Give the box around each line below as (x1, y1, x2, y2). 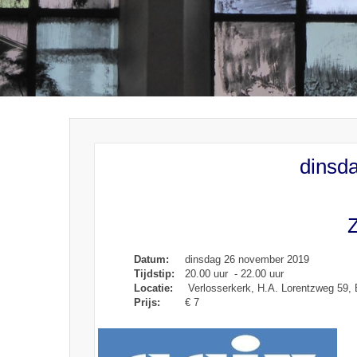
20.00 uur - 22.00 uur (182, 268, 284, 280)
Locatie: (134, 282, 177, 294)
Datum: (134, 253, 173, 265)
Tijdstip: (134, 268, 178, 280)
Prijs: (134, 296, 164, 308)
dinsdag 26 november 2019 (182, 253, 310, 265)
